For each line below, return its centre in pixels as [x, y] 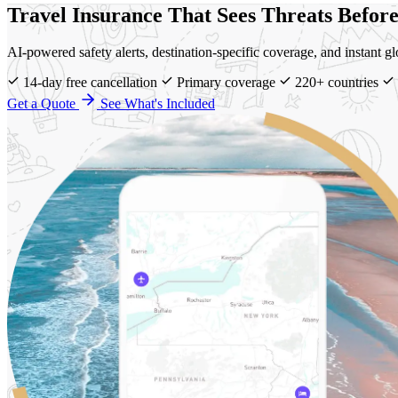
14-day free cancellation [90, 83]
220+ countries [337, 83]
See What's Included [158, 104]
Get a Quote [43, 104]
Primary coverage [226, 83]
